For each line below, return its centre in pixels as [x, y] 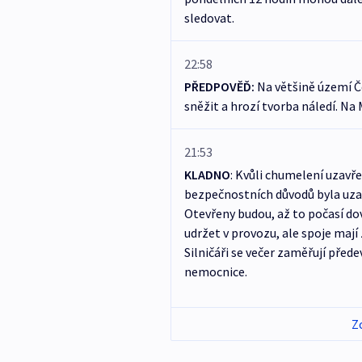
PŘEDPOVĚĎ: [219, 87]
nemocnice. [217, 272]
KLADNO [207, 175]
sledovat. [210, 18]
